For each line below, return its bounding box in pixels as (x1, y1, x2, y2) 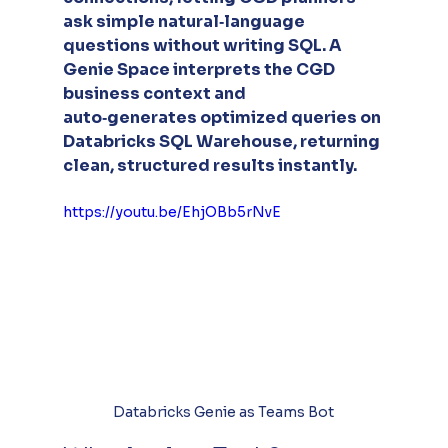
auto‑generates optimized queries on (62, 107, 384, 129)
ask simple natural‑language (62, 11, 308, 33)
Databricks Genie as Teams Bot (113, 402, 335, 421)
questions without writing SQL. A (62, 35, 345, 57)
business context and (62, 83, 249, 105)
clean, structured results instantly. (62, 155, 357, 177)
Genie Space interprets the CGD (62, 59, 338, 81)
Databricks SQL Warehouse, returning (62, 131, 383, 153)
